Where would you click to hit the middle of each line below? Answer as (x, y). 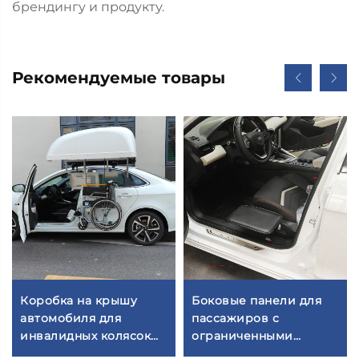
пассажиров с (235, 318)
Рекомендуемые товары (119, 77)
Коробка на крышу (79, 300)
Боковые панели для (256, 300)
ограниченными (242, 335)
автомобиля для (71, 318)
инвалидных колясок (85, 335)
